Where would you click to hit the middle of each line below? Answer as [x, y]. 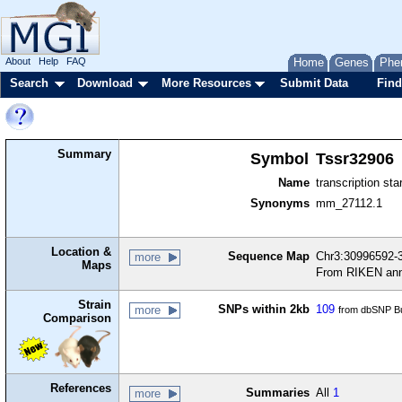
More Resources [206, 83]
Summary [85, 154]
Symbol [280, 159]
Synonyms [280, 204]
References [81, 389]
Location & [82, 252]
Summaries [277, 393]
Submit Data [314, 83]
